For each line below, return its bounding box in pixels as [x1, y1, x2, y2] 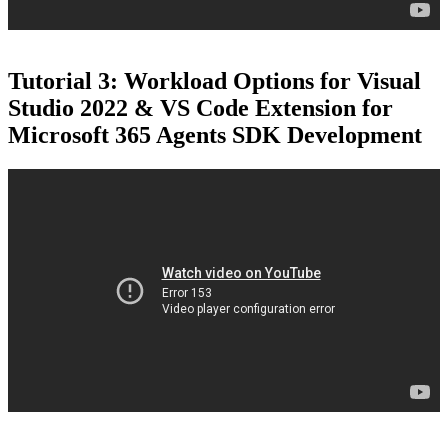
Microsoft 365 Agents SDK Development [8, 122, 422, 149]
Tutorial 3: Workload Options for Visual [8, 68, 421, 95]
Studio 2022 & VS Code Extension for [8, 95, 393, 122]
